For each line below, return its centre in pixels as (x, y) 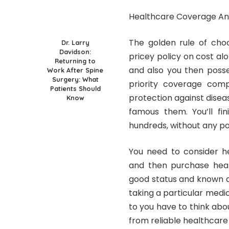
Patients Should (75, 88)
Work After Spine (75, 70)
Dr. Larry (75, 42)
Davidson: (75, 51)
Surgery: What (75, 79)
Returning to (75, 61)
